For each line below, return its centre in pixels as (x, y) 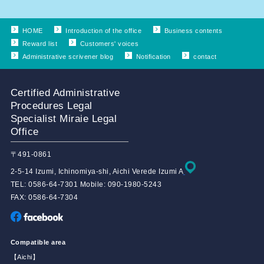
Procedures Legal (51, 106)
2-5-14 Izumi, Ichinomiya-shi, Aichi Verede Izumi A (97, 172)
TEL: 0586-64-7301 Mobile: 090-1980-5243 (86, 185)
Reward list (40, 44)
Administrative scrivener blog (68, 57)
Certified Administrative (65, 93)
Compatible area (38, 242)
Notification (153, 57)
